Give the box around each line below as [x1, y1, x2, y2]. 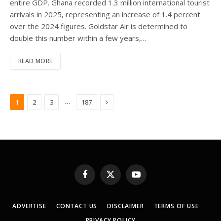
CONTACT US [56, 201, 98, 210]
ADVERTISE [12, 201, 46, 210]
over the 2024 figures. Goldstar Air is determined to [10, 21, 187, 31]
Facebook [84, 174, 113, 183]
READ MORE [18, 56, 53, 65]
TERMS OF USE [153, 201, 199, 210]
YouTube [135, 174, 162, 183]
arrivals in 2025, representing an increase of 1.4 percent [10, 9, 200, 19]
